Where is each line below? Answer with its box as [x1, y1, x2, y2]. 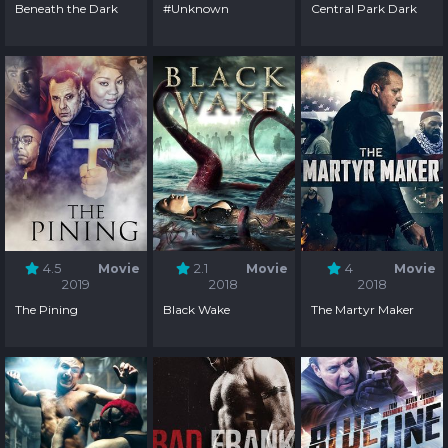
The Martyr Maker [311, 302, 415, 318]
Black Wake [163, 302, 231, 318]
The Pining [15, 302, 79, 318]
